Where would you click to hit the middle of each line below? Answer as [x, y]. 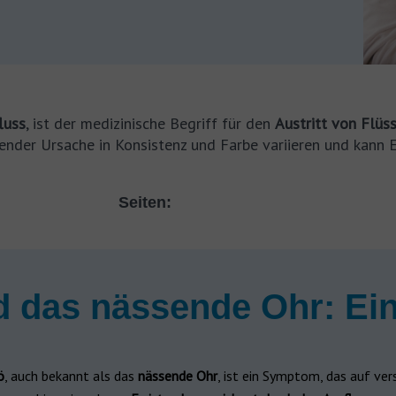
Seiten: [145, 202]
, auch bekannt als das [71, 376]
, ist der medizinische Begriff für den [150, 123]
